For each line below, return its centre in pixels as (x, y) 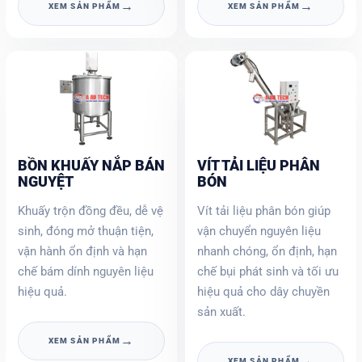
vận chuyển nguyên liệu (259, 231)
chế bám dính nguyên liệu (86, 271)
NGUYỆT (46, 181)
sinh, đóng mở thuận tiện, (86, 231)
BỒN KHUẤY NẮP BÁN (91, 165)
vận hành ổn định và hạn (82, 251)
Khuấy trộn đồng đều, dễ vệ (90, 210)
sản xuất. (221, 311)
